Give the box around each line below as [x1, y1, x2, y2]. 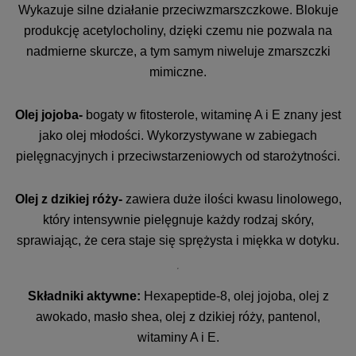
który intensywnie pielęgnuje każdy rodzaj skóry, [42, 213, 314, 226]
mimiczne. [149, 65, 207, 79]
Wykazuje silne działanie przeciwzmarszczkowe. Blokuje [17, 3, 339, 17]
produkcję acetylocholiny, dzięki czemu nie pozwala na [24, 24, 332, 37]
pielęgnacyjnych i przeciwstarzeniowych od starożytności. [16, 149, 340, 163]
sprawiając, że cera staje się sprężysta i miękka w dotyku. [17, 234, 339, 247]
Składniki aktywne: [27, 289, 141, 303]
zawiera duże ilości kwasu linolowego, [125, 192, 342, 206]
